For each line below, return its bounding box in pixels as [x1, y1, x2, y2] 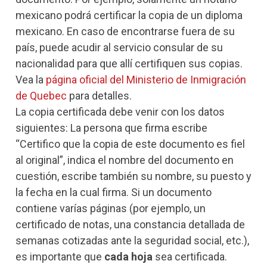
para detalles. [67, 89, 132, 103]
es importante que [15, 250, 104, 263]
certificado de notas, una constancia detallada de [15, 218, 245, 231]
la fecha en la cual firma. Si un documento [15, 186, 212, 199]
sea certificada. [153, 250, 227, 263]
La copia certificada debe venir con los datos [15, 105, 225, 119]
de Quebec [15, 89, 67, 103]
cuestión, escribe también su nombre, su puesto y [15, 170, 252, 183]
